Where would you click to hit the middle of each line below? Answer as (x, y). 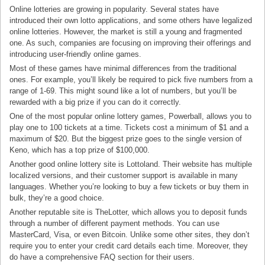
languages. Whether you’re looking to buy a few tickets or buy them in (129, 187)
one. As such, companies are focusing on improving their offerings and (130, 43)
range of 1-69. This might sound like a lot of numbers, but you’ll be (123, 91)
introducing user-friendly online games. (76, 54)
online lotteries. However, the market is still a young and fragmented (126, 32)
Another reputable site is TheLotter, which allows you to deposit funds (129, 212)
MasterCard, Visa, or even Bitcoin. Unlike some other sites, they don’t (130, 235)
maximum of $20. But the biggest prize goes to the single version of (126, 139)
